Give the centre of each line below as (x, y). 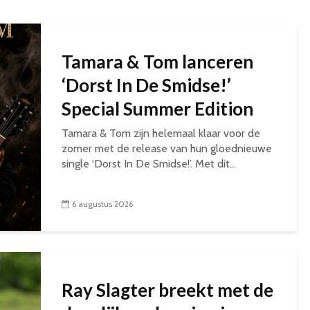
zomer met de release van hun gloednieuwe (167, 148)
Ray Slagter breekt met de (167, 290)
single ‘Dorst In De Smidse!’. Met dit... (149, 164)
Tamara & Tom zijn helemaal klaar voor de (161, 133)
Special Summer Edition (157, 109)
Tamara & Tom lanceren (157, 62)
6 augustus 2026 (102, 204)
